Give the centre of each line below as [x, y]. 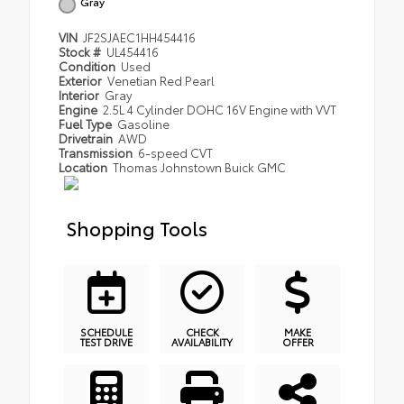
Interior [80, 94]
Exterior [82, 80]
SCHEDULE [106, 332]
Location [84, 166]
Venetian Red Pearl [161, 80]
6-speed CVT [176, 152]
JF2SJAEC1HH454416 [140, 37]
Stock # [81, 51]
